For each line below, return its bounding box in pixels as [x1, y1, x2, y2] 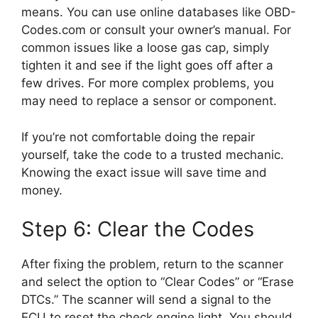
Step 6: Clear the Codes [21, 216, 254, 242]
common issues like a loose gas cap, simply [21, 40, 269, 55]
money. [21, 182, 62, 197]
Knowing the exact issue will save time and [21, 165, 267, 180]
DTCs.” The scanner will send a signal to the [21, 292, 271, 307]
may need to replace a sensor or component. [21, 94, 277, 109]
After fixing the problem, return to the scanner [21, 257, 283, 272]
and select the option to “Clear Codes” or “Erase [21, 275, 294, 290]
